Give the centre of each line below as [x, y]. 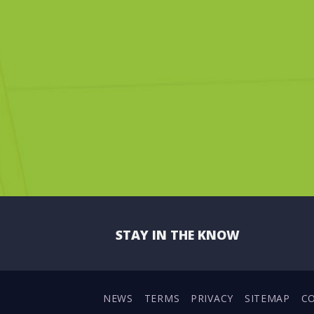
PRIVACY [212, 298]
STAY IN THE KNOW [178, 234]
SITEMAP [267, 298]
